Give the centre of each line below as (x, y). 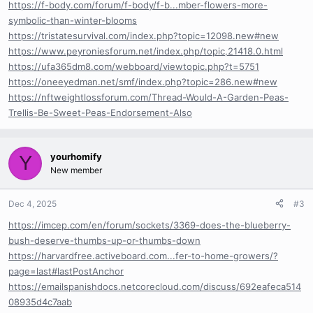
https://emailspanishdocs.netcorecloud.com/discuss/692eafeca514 (155, 286)
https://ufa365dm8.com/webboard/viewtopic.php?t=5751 (134, 66)
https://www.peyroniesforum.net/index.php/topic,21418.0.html (146, 51)
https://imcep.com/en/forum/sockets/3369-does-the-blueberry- (150, 225)
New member (76, 170)
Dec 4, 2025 (32, 203)
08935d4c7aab (40, 301)
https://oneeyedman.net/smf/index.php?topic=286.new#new (143, 81)
